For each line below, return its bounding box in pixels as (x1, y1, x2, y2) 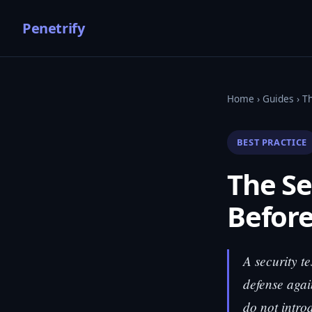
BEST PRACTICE (236, 136, 307, 148)
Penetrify (22, 18, 85, 38)
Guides (263, 92, 294, 105)
